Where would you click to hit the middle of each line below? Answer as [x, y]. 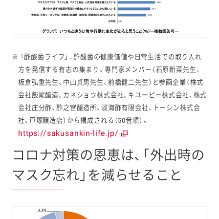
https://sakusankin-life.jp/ [68, 133]
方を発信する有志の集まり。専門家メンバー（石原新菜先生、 [109, 69]
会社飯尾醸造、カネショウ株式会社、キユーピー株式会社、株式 [113, 95]
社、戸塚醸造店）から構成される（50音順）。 [83, 120]
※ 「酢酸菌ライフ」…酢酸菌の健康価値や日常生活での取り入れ [107, 57]
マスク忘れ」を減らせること [97, 175]
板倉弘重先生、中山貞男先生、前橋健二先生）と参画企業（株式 [111, 82]
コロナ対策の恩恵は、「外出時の [108, 155]
